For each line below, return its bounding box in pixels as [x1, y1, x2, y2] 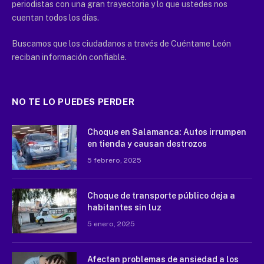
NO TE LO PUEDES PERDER [12, 96, 135, 107]
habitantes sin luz [87, 202, 161, 212]
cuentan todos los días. [12, 12, 99, 22]
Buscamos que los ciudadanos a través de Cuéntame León [12, 38, 231, 48]
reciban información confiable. [12, 52, 127, 62]
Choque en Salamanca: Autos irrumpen [87, 127, 246, 137]
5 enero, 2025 [87, 219, 135, 228]
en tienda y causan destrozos [87, 138, 207, 148]
